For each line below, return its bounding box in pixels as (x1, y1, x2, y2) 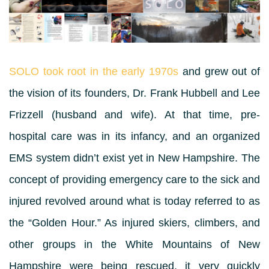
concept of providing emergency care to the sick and (9, 174, 260, 186)
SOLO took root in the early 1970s (9, 65, 179, 77)
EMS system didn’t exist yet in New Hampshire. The (9, 152, 260, 164)
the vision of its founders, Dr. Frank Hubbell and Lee (9, 87, 260, 99)
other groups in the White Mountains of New (9, 238, 260, 250)
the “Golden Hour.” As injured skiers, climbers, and (9, 217, 260, 229)
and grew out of (178, 65, 261, 77)
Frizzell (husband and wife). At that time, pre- (9, 109, 260, 121)
